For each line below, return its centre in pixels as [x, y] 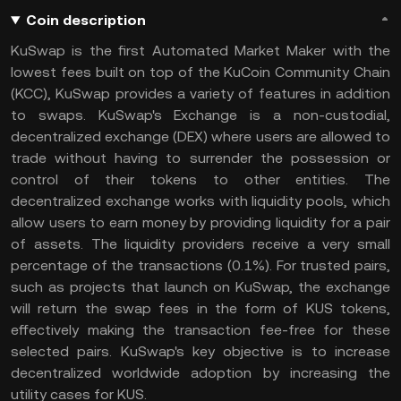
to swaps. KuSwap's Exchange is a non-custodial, [200, 115]
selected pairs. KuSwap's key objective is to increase [200, 351]
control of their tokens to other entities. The [200, 179]
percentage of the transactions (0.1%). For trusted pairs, [200, 265]
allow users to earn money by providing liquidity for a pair [200, 222]
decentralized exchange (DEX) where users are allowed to [200, 137]
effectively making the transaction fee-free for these [200, 330]
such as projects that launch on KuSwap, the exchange [200, 287]
